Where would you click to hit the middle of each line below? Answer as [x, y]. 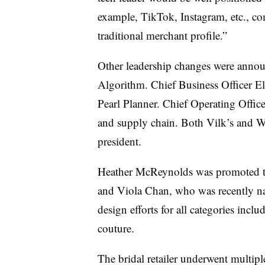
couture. [117, 228]
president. [119, 141]
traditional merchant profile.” [162, 35]
